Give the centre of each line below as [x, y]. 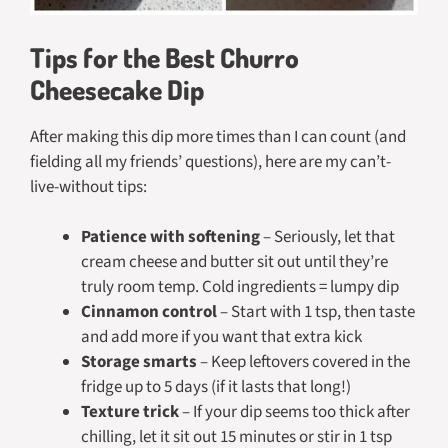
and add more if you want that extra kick [221, 337]
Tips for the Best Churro [164, 56]
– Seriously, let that [327, 237]
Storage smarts [139, 362]
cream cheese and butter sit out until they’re [234, 262]
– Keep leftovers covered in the [303, 362]
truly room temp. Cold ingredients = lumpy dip [240, 287]
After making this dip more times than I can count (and [218, 136]
